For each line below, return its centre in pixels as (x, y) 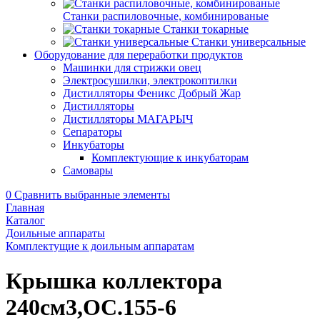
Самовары (88, 170)
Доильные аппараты (55, 233)
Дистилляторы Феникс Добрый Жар (152, 93)
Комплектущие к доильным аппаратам (100, 246)
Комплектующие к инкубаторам (170, 157)
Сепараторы (92, 132)
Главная (25, 207)
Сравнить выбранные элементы (92, 195)
